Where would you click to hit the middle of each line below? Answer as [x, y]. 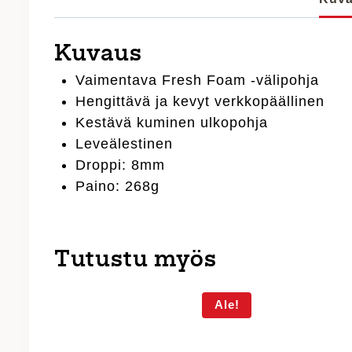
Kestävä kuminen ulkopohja [172, 122]
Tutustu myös [136, 260]
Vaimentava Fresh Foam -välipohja [198, 80]
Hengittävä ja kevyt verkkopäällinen [200, 101]
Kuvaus [99, 55]
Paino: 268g [118, 186]
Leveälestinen [125, 143]
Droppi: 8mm [121, 165]
